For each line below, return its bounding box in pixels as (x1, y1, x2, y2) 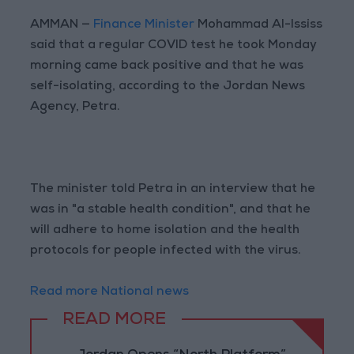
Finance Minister (90, 19, 198, 32)
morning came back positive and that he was (30, 60, 304, 73)
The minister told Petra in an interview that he (30, 183, 316, 197)
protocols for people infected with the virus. (30, 245, 302, 258)
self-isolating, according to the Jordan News (30, 81, 306, 94)
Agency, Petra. (30, 101, 121, 115)
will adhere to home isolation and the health (30, 224, 300, 238)
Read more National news (30, 286, 190, 299)
